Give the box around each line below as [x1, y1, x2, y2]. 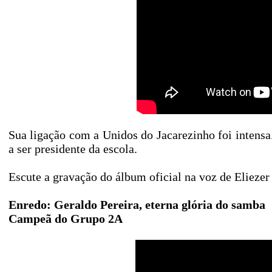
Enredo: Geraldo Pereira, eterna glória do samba [8, 198, 265, 211]
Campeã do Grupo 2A [8, 212, 123, 225]
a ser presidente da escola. [8, 142, 137, 155]
